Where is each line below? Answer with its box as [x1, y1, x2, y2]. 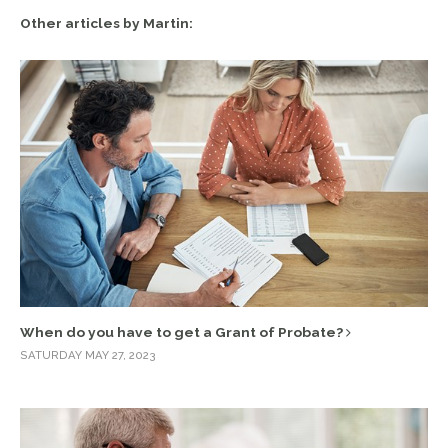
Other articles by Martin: [20, 14, 193, 31]
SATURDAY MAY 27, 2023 [20, 348, 156, 362]
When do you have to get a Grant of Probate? [20, 324, 346, 341]
